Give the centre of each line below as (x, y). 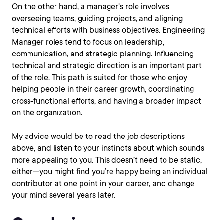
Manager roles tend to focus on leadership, (88, 42)
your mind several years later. (64, 195)
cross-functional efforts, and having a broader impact (107, 101)
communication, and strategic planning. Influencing (103, 54)
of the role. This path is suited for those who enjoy (99, 77)
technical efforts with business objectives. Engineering (108, 30)
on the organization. (47, 113)
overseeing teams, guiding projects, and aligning (97, 18)
